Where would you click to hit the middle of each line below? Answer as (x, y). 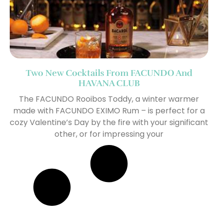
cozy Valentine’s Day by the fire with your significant (109, 123)
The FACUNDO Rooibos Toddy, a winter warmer (109, 99)
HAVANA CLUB (109, 83)
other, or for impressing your (109, 134)
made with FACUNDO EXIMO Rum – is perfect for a (109, 111)
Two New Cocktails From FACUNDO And (109, 73)
